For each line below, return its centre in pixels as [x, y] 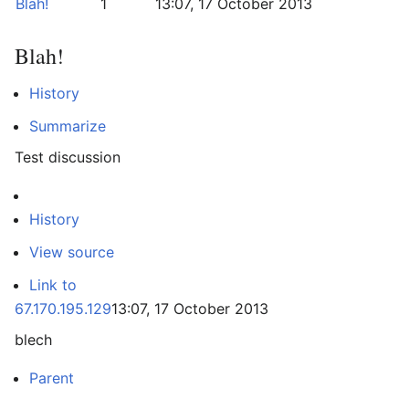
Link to [53, 285]
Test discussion [68, 157]
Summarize [68, 126]
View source [72, 252]
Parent [52, 378]
